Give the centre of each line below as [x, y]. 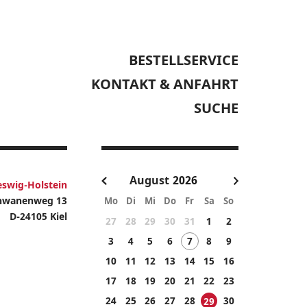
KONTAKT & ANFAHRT [165, 84]
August [149, 180]
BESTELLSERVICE [184, 60]
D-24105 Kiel [38, 216]
